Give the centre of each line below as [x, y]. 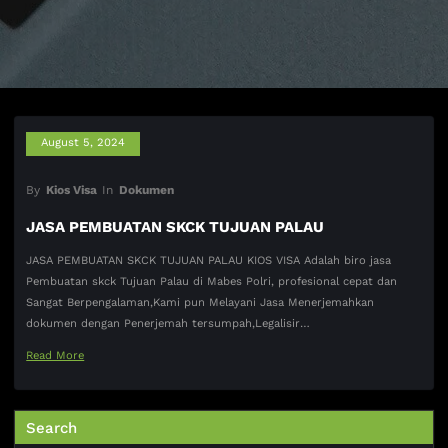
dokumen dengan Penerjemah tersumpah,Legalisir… [168, 324]
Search [52, 427]
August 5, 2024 [83, 143]
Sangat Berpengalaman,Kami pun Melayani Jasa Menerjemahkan [200, 303]
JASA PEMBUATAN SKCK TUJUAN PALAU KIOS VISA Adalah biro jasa [209, 261]
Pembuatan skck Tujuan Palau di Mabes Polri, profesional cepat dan [212, 282]
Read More [55, 356]
